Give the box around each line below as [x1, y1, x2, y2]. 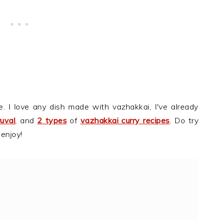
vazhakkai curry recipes [80, 115, 170, 125]
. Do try [169, 115, 199, 125]
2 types [37, 115, 67, 125]
